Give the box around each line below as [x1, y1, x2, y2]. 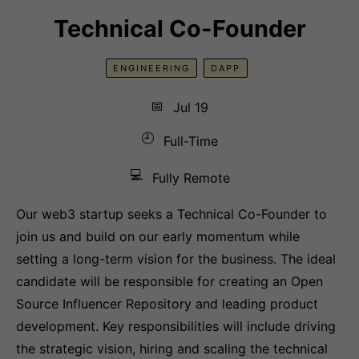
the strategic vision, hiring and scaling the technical [16, 341, 328, 357]
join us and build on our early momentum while [16, 228, 300, 244]
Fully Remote [151, 170, 230, 186]
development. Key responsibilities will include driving [16, 318, 336, 334]
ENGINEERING [112, 63, 190, 74]
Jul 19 [173, 99, 208, 115]
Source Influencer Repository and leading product [16, 296, 318, 312]
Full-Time [163, 133, 218, 149]
